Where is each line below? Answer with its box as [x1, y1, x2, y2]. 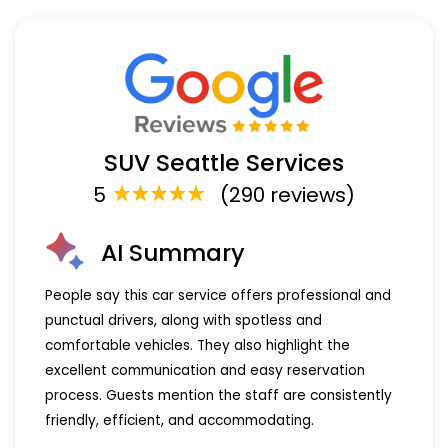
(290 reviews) [220, 180, 355, 209]
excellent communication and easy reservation [45, 360, 365, 380]
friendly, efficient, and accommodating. [45, 410, 314, 430]
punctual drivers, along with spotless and [45, 310, 322, 330]
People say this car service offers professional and [45, 285, 391, 305]
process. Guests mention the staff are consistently [45, 385, 392, 405]
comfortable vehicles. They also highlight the [45, 335, 350, 355]
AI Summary [101, 235, 245, 269]
